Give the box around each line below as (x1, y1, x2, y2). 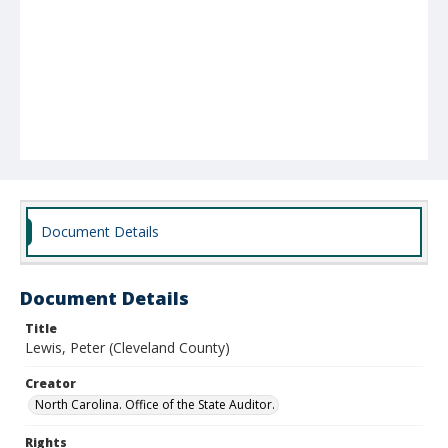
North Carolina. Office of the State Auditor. (35, 396, 275, 413)
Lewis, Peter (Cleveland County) (25, 338, 230, 357)
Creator (25, 375, 76, 392)
